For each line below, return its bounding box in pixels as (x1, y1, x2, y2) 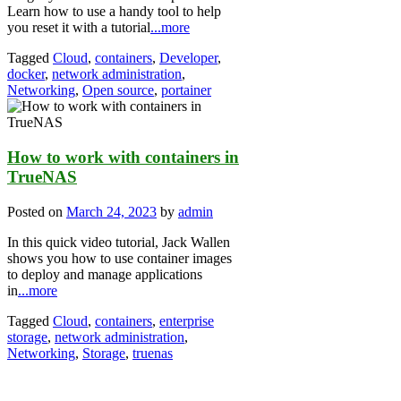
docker (7, 66, 45, 82)
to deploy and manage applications (7, 266, 202, 282)
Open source (82, 82, 154, 98)
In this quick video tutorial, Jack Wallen (7, 234, 230, 250)
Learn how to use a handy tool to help (7, 4, 221, 20)
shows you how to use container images (7, 250, 232, 266)
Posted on (7, 203, 66, 219)
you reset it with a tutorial (7, 20, 150, 36)
